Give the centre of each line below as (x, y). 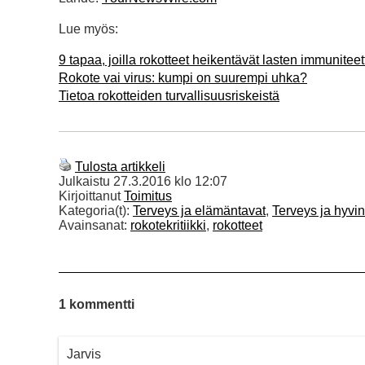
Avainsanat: (95, 226)
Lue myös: (88, 29)
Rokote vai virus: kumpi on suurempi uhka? (183, 78)
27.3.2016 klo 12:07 (170, 182)
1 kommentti (97, 305)
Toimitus (148, 196)
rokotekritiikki (168, 226)
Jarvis (84, 354)
